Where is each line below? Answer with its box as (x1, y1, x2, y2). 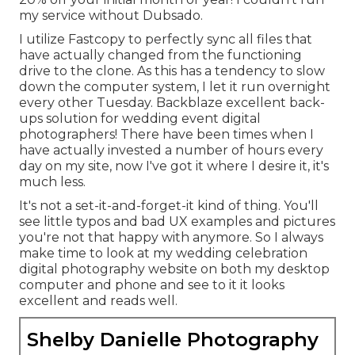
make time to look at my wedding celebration (19, 246, 307, 261)
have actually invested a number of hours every (19, 143, 323, 158)
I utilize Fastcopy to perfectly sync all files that (19, 32, 312, 48)
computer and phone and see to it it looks (19, 277, 284, 293)
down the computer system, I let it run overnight (19, 79, 330, 95)
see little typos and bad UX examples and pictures (19, 214, 335, 230)
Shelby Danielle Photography (27, 328, 319, 352)
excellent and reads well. (19, 293, 177, 309)
